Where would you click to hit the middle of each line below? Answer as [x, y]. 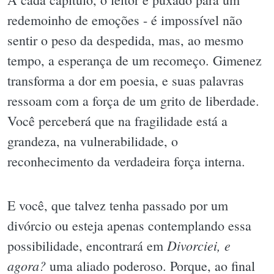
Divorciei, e [199, 245]
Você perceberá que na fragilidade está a [117, 121]
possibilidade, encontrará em [87, 245]
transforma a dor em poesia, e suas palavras [126, 81]
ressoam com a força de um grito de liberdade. [133, 101]
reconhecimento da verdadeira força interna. [126, 161]
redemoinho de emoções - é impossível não [125, 20]
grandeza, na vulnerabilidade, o [93, 141]
